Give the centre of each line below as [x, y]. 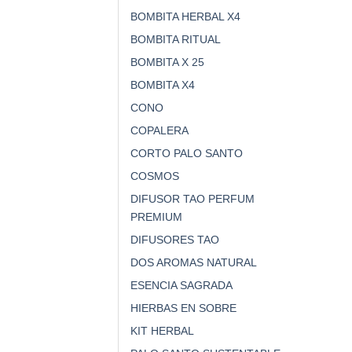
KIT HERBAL [162, 331]
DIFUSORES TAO [175, 240]
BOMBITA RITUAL [176, 39]
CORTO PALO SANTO [187, 153]
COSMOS [155, 176]
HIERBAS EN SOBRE [183, 308]
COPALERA [159, 130]
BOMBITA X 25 [167, 62]
